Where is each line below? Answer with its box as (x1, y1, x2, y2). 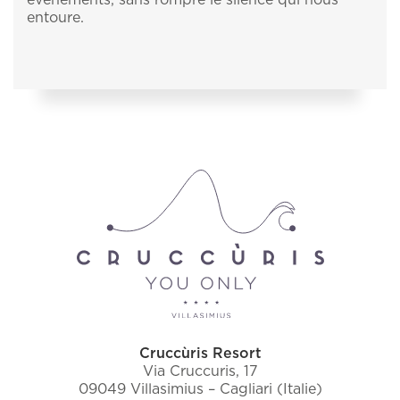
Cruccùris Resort (138, 346, 262, 362)
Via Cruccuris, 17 (142, 364, 258, 379)
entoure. (27, 10, 84, 25)
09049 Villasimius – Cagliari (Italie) (78, 382, 322, 397)
